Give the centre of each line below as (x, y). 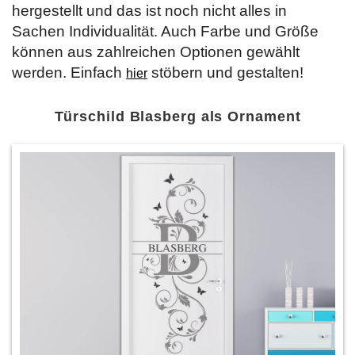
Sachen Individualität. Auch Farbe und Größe (165, 31)
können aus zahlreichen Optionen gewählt (156, 52)
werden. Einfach (69, 73)
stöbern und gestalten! (225, 73)
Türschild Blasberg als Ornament (177, 116)
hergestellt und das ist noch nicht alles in (149, 11)
